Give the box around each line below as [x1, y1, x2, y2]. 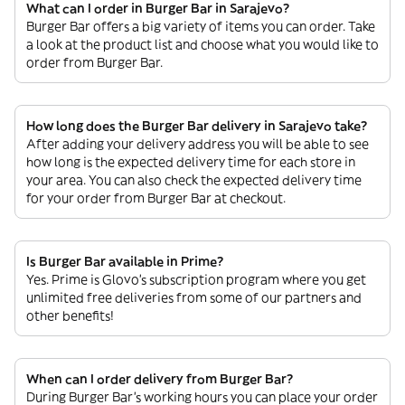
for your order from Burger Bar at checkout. [26, 190, 286, 206]
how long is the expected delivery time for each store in [26, 154, 355, 170]
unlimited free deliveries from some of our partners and [26, 289, 362, 306]
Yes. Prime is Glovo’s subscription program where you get [26, 271, 366, 287]
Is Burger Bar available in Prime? [26, 253, 223, 269]
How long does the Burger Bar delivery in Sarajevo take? [26, 118, 367, 134]
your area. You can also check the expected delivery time [26, 172, 362, 188]
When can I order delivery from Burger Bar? [26, 371, 293, 387]
